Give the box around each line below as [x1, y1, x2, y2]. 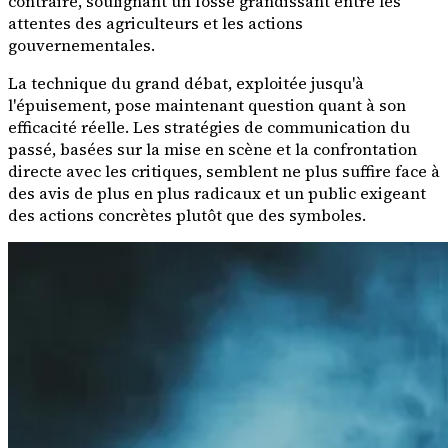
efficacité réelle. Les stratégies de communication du [8, 116, 410, 139]
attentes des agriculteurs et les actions [8, 12, 303, 35]
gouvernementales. [8, 34, 155, 57]
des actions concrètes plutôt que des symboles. [8, 204, 366, 227]
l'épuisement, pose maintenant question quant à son [8, 94, 406, 117]
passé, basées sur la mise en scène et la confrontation [8, 138, 417, 161]
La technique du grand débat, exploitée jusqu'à [8, 72, 364, 95]
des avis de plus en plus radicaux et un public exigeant [8, 182, 426, 205]
